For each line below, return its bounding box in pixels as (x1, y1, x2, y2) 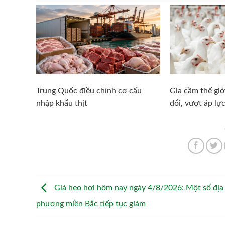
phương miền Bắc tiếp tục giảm (36, 199, 146, 208)
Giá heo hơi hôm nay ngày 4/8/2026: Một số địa (52, 183, 223, 192)
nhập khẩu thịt (36, 99, 87, 107)
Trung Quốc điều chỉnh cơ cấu (36, 86, 142, 95)
